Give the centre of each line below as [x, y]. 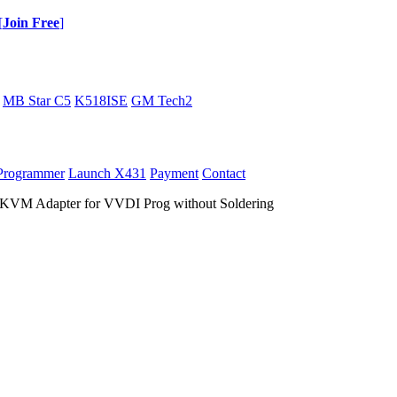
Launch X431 [107, 173]
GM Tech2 [162, 101]
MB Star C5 [37, 101]
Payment [174, 173]
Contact [224, 173]
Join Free [31, 23]
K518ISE [101, 101]
